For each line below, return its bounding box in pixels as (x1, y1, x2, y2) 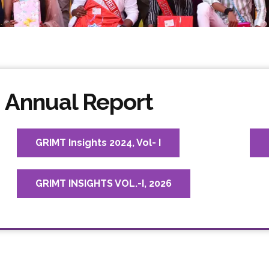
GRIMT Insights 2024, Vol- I (35, 136, 161, 148)
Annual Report (5, 88, 153, 115)
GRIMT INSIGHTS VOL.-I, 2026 (35, 177, 172, 189)
